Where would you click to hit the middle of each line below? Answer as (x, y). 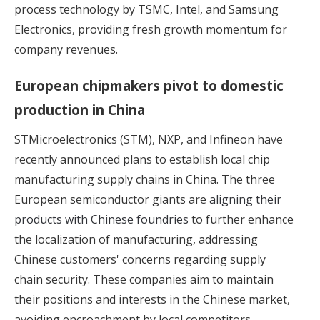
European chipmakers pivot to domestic (149, 86)
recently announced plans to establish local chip (142, 160)
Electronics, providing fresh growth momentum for (151, 30)
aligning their (245, 200)
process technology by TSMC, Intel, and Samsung (146, 10)
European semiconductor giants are (112, 200)
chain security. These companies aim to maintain (144, 280)
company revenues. (66, 50)
